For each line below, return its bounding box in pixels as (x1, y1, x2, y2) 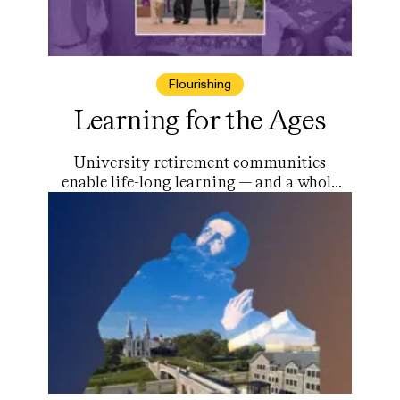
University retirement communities (74, 152, 326, 172)
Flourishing (169, 75, 231, 93)
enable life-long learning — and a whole (62, 171, 338, 192)
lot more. (168, 191, 232, 212)
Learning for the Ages (73, 102, 327, 137)
